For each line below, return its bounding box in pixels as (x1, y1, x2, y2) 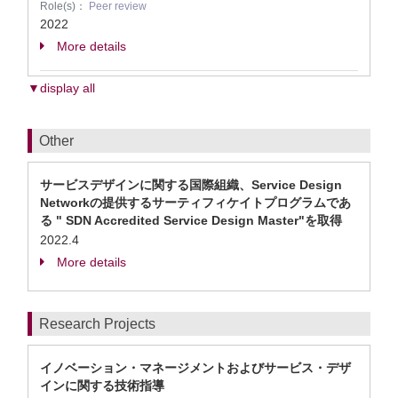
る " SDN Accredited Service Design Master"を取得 (40, 213, 342, 227)
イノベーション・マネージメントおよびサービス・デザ (40, 361, 351, 375)
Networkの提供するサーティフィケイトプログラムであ (40, 195, 351, 210)
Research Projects (39, 316, 155, 331)
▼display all (28, 81, 95, 95)
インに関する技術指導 (40, 378, 164, 393)
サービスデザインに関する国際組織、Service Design (40, 178, 342, 192)
